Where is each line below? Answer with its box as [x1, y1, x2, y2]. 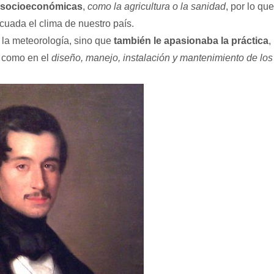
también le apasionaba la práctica [114, 35, 268, 46]
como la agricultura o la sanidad [87, 1, 226, 12]
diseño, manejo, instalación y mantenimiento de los [51, 53, 273, 63]
